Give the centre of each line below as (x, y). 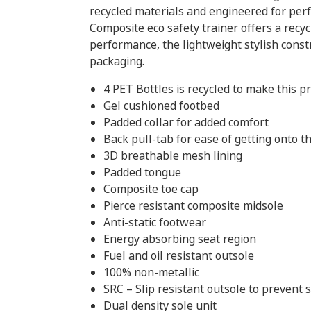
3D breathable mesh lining (173, 155)
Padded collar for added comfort (186, 122)
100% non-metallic (151, 272)
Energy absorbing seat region (179, 239)
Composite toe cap (151, 189)
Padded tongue (142, 172)
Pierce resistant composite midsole (193, 205)
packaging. (117, 61)
